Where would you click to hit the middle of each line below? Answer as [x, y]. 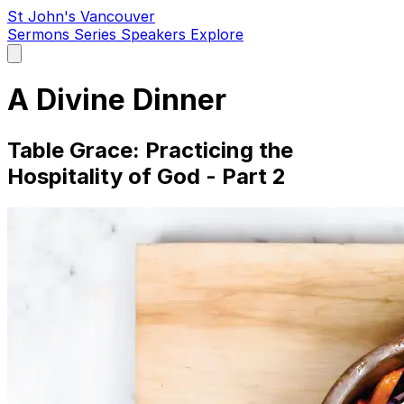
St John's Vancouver [81, 16]
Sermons [41, 34]
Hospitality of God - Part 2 [147, 176]
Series [97, 34]
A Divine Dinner [117, 100]
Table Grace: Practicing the [150, 150]
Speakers [156, 34]
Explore [217, 34]
